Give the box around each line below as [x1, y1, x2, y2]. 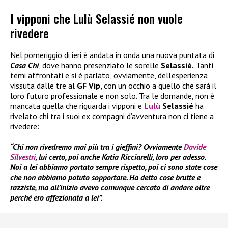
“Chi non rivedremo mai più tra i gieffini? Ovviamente [10, 141, 184, 152]
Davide [184, 141, 206, 152]
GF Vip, [77, 80, 104, 91]
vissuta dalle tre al [10, 80, 77, 91]
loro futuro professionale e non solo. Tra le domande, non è [10, 91, 214, 101]
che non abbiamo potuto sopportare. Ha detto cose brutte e [10, 172, 201, 183]
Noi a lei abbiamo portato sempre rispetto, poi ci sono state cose [10, 162, 217, 173]
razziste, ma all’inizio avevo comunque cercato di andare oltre [10, 182, 210, 193]
